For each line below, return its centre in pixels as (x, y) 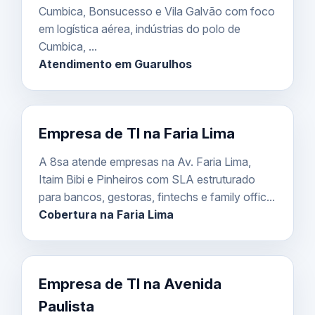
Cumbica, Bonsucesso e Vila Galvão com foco (157, 11)
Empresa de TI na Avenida (130, 283)
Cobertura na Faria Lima (106, 214)
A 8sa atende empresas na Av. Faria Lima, (145, 161)
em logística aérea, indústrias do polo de (140, 28)
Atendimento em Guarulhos (115, 64)
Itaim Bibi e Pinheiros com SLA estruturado (147, 179)
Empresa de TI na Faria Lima (137, 133)
